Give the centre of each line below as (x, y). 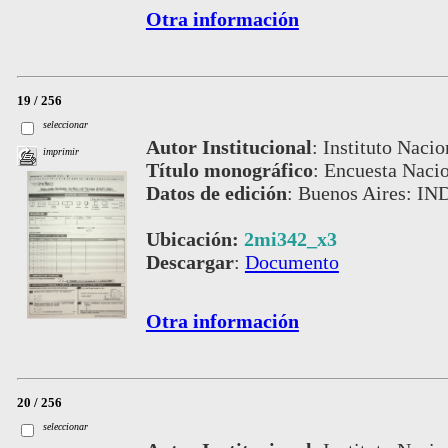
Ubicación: (194, 239)
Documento (291, 262)
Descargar (189, 262)
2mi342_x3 (290, 239)
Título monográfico (229, 170)
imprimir (61, 151)
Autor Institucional (228, 147)
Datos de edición (216, 193)
